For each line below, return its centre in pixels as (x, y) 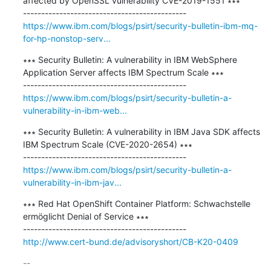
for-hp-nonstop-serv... (67, 38)
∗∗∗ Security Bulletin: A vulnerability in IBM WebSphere (130, 59)
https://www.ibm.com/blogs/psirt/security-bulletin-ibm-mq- (140, 25)
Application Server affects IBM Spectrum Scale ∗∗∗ (123, 72)
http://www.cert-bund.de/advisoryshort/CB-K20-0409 (130, 241)
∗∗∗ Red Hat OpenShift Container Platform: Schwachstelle (136, 203)
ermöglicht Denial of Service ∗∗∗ (86, 216)
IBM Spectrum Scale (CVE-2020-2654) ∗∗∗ (107, 144)
